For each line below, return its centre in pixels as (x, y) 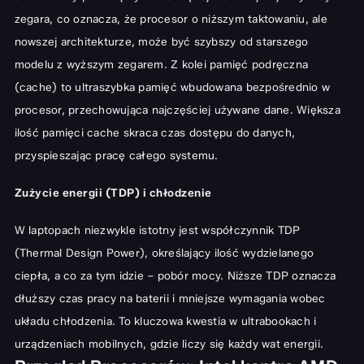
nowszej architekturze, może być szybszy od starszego (161, 42)
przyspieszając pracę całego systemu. (116, 156)
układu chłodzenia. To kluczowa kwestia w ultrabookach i (165, 321)
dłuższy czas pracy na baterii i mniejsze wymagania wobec (170, 299)
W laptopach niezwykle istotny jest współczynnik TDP (157, 230)
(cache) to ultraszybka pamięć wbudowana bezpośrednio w (172, 87)
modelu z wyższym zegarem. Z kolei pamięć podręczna (161, 65)
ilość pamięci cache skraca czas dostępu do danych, (154, 133)
